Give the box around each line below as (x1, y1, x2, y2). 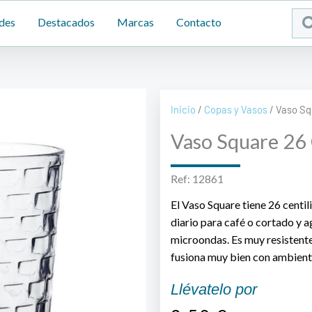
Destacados (38, 15, 95, 29)
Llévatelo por (170, 281, 257, 299)
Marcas (117, 15, 154, 29)
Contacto (176, 15, 221, 29)
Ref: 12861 (170, 172, 224, 186)
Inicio (170, 103, 196, 116)
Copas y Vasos (203, 103, 267, 116)
